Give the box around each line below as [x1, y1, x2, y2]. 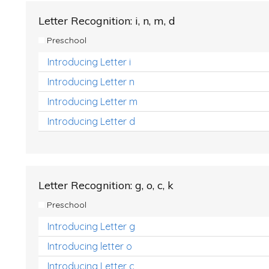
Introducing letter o [47, 240, 132, 252]
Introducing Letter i [47, 56, 131, 68]
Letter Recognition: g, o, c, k [38, 178, 174, 192]
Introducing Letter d [47, 115, 135, 127]
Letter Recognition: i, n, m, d [38, 14, 175, 28]
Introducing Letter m [47, 95, 138, 107]
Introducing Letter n [47, 76, 134, 88]
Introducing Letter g [47, 220, 135, 232]
